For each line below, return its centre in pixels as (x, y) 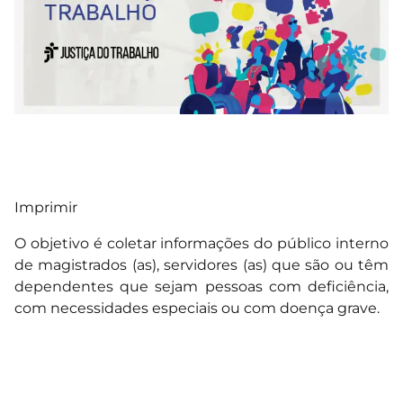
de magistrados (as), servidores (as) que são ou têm (201, 264)
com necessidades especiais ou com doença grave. (197, 308)
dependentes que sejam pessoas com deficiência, (201, 286)
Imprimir (46, 207)
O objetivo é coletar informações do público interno (201, 243)
